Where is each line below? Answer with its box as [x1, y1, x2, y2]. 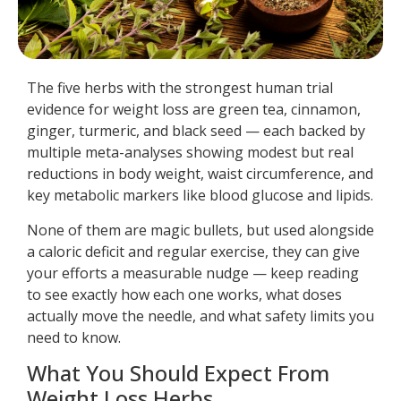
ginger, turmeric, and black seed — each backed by [27, 121, 365, 141]
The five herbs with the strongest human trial [27, 78, 333, 98]
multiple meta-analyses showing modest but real [27, 142, 354, 163]
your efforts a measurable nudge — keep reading [27, 262, 359, 283]
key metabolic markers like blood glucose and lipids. [27, 185, 373, 206]
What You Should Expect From [27, 357, 329, 388]
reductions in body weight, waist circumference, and [27, 164, 373, 184]
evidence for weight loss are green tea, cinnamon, [27, 99, 361, 120]
